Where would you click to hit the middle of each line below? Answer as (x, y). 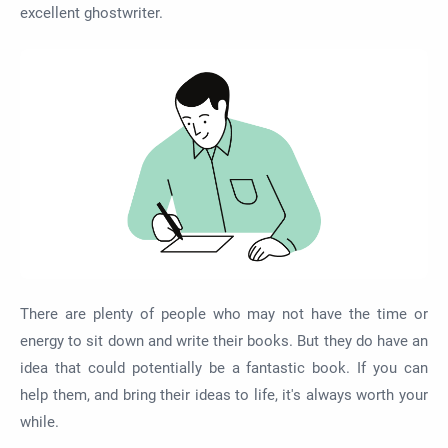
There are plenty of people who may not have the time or (224, 314)
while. (39, 422)
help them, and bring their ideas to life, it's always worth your (224, 395)
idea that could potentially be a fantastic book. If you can (224, 368)
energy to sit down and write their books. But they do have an (224, 341)
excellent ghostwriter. (91, 12)
